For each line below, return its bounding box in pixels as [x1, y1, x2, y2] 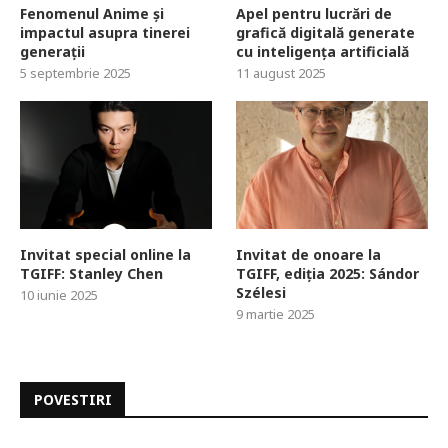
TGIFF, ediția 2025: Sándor [236, 263, 420, 283]
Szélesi [236, 282, 287, 302]
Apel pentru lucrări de [236, 3, 393, 23]
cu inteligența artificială [236, 41, 410, 61]
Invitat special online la [20, 244, 191, 264]
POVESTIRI [34, 389, 112, 409]
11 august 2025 [236, 63, 327, 82]
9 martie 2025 [236, 304, 316, 323]
